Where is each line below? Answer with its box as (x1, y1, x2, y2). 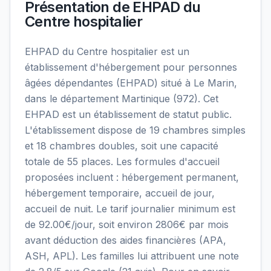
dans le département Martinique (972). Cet (25, 93, 218, 105)
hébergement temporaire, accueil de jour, (25, 187, 215, 199)
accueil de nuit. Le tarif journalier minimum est (25, 203, 235, 215)
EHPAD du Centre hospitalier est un (25, 45, 189, 57)
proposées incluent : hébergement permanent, (25, 171, 239, 183)
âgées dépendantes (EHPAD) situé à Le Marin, (25, 77, 237, 89)
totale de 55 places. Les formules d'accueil (25, 155, 220, 168)
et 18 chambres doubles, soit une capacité (25, 140, 218, 152)
